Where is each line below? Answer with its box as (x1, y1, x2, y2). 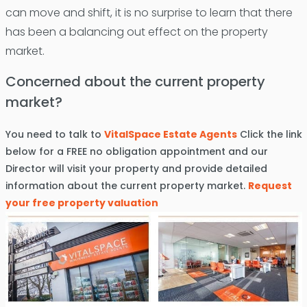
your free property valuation (5, 195, 158, 210)
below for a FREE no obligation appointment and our (5, 144, 268, 158)
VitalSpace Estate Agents (103, 127, 237, 141)
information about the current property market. (5, 178, 248, 193)
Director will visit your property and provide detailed (5, 161, 267, 175)
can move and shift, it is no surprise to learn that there (5, 4, 293, 21)
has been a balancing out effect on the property (5, 23, 268, 40)
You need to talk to (5, 127, 104, 141)
